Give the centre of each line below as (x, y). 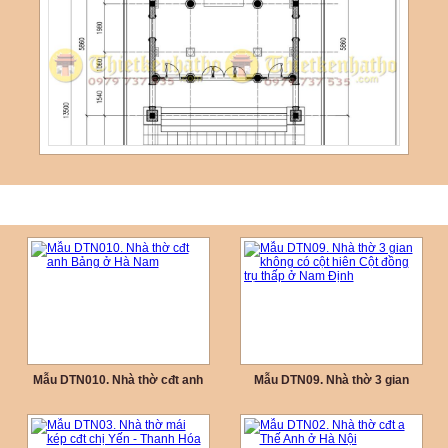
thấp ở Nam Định (331, 416)
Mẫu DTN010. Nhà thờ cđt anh (118, 380)
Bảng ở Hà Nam (118, 398)
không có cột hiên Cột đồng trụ (331, 398)
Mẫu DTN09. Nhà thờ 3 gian (331, 380)
